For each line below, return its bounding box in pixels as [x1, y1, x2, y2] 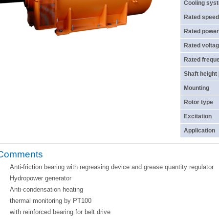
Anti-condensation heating [10, 186, 83, 193]
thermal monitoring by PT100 [10, 197, 91, 204]
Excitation [184, 113, 212, 120]
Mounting [184, 85, 209, 91]
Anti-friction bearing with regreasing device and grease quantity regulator [10, 163, 214, 171]
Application [184, 127, 215, 134]
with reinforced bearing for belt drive [10, 208, 110, 216]
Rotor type [184, 99, 213, 106]
